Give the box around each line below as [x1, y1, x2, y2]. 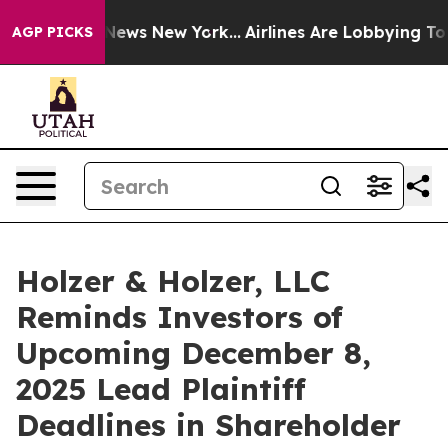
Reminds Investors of [16, 298, 343, 336]
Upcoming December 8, [16, 334, 371, 372]
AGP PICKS [12, 23, 93, 41]
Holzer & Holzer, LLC [16, 262, 330, 300]
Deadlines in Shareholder [16, 406, 401, 444]
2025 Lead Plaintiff [16, 370, 306, 408]
